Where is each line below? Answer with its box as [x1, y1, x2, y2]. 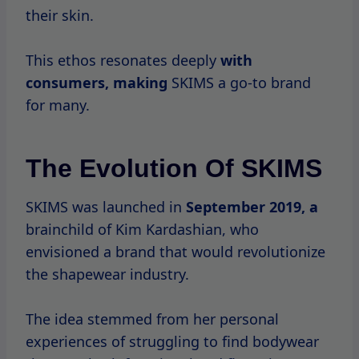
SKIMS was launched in [26, 197, 186, 217]
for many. [26, 95, 90, 115]
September [186, 197, 269, 217]
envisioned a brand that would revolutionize [26, 242, 325, 262]
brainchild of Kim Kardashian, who [26, 220, 259, 240]
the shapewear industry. [26, 264, 189, 284]
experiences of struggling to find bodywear [26, 332, 319, 352]
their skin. [26, 6, 94, 26]
